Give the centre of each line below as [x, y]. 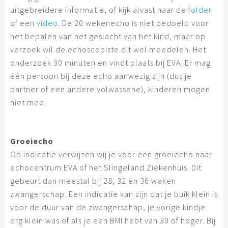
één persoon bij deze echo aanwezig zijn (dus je [101, 76]
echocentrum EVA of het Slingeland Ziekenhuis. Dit [106, 168]
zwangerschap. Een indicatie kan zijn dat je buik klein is [114, 194]
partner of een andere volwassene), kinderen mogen [110, 89]
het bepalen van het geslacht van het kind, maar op [108, 36]
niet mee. [28, 103]
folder [200, 10]
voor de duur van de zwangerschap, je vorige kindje [108, 207]
